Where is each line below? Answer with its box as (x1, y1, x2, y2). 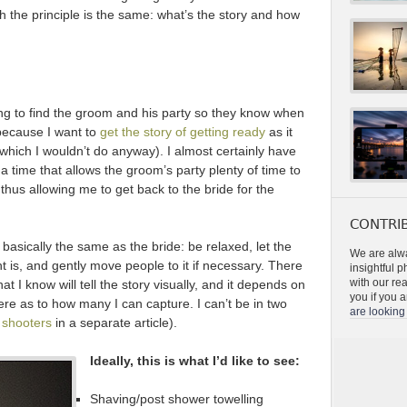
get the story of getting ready (100, 124, 265, 139)
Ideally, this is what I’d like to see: (90, 353, 300, 368)
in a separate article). (52, 315, 177, 330)
